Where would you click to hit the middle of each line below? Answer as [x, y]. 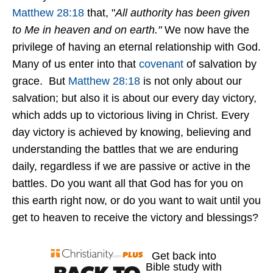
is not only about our [191, 81]
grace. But [40, 81]
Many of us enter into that [76, 64]
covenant [161, 64]
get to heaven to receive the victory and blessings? [135, 218]
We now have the [205, 30]
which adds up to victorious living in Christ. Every [131, 115]
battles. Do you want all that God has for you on [128, 184]
